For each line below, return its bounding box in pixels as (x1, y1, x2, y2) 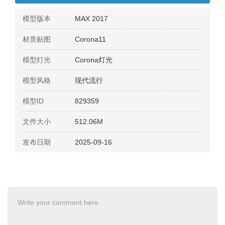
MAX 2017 (75, 15, 108, 23)
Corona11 (75, 35, 106, 44)
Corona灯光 (75, 56, 113, 64)
